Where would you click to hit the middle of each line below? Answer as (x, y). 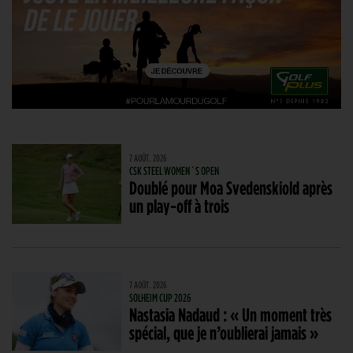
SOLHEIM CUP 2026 (160, 298)
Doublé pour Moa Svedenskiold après (231, 188)
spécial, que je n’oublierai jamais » (224, 333)
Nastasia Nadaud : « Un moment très (231, 315)
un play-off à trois (180, 206)
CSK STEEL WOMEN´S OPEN (175, 171)
